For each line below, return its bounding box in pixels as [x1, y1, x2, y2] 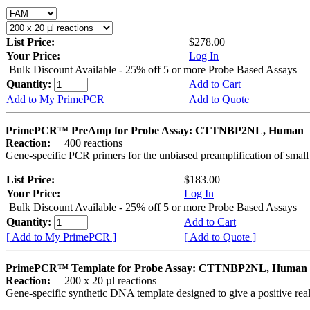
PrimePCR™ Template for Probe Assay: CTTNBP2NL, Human [6, 262, 307, 274]
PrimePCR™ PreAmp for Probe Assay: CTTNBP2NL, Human [6, 124, 304, 136]
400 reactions [53, 136, 122, 149]
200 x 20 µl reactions [53, 274, 156, 286]
